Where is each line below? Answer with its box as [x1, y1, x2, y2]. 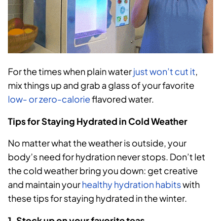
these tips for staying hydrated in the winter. [8, 192, 187, 204]
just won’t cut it [133, 66, 195, 77]
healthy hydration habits [82, 179, 181, 190]
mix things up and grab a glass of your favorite [8, 79, 194, 91]
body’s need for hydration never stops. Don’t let [8, 151, 205, 163]
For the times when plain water [8, 66, 133, 77]
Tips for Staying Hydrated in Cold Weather [8, 115, 187, 127]
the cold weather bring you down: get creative [8, 165, 198, 177]
